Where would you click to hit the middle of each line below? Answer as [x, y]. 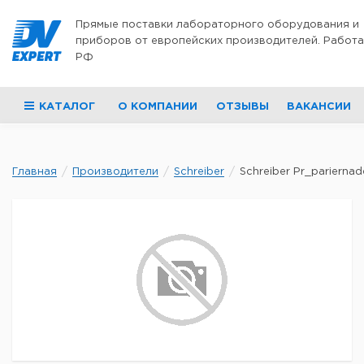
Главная [35, 172]
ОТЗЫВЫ [242, 107]
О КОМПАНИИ [158, 107]
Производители [115, 172]
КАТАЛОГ [67, 107]
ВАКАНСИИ [318, 107]
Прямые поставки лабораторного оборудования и [217, 25]
